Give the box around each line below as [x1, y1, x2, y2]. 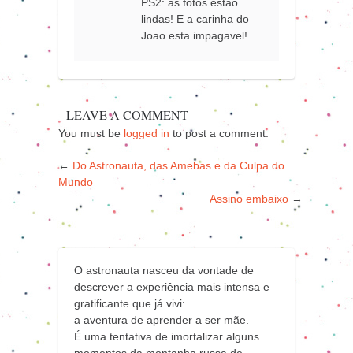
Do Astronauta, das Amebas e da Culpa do [72, 158, 284, 172]
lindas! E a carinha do [141, 12, 250, 25]
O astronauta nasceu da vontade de [74, 263, 254, 277]
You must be [58, 126, 124, 139]
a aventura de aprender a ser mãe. [74, 313, 249, 326]
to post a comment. [169, 126, 269, 139]
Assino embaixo [210, 191, 288, 205]
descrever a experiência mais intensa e [74, 280, 269, 293]
